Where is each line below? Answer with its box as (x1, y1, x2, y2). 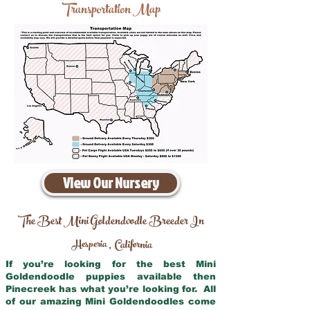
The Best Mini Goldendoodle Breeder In (17, 210, 204, 234)
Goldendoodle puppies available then (6, 271, 216, 282)
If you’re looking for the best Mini (6, 259, 216, 269)
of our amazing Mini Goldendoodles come (6, 296, 216, 307)
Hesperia (72, 235, 107, 256)
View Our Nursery (62, 172, 159, 193)
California (114, 235, 152, 257)
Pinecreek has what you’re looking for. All (6, 284, 216, 294)
